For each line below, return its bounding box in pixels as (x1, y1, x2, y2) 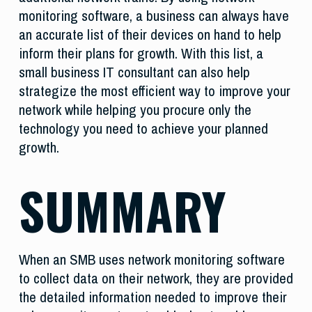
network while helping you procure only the (18, 100, 251, 120)
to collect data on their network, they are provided (18, 268, 293, 289)
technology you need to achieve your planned (18, 118, 268, 139)
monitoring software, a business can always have (18, 6, 289, 26)
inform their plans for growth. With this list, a (18, 43, 263, 64)
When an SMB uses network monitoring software (18, 249, 285, 270)
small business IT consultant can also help (18, 62, 250, 83)
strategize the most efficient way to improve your (18, 81, 290, 102)
